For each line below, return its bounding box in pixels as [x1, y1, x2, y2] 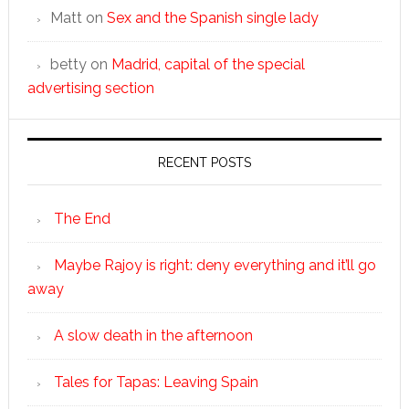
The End [53, 210, 110, 227]
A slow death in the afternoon [53, 327, 253, 344]
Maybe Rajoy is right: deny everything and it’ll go [53, 257, 376, 274]
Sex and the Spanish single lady [106, 9, 319, 26]
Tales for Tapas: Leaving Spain [53, 373, 258, 391]
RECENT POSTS [157, 155, 251, 170]
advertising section [26, 79, 154, 97]
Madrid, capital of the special [110, 56, 305, 73]
